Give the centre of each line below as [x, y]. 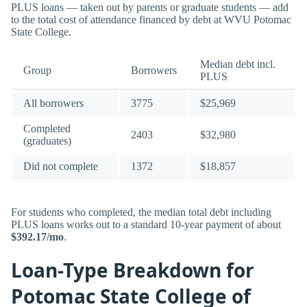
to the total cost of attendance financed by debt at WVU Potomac [151, 19]
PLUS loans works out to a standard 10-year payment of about [146, 225]
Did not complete [61, 166]
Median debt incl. [238, 64]
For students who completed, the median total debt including [141, 212]
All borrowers [53, 103]
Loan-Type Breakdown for [133, 270]
